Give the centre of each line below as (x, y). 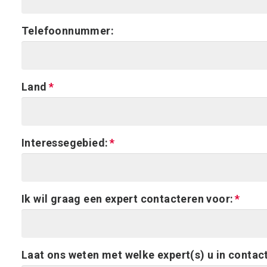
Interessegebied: (65, 143)
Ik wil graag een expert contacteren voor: (128, 199)
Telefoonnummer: (68, 31)
